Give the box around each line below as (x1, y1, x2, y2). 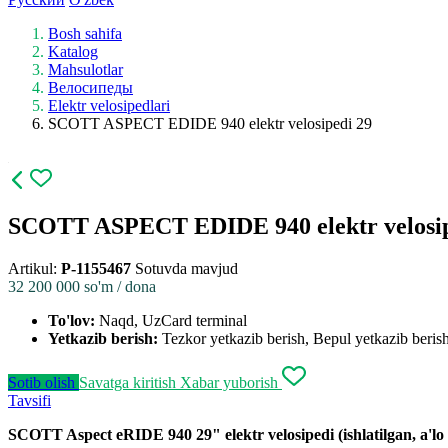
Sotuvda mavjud (135, 259, 238, 277)
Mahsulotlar (48, 60, 123, 78)
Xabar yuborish (180, 373, 282, 391)
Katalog (48, 42, 98, 60)
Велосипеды (48, 78, 133, 96)
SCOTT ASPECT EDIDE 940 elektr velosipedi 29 (48, 114, 372, 132)
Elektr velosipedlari (48, 96, 170, 114)
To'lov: (48, 311, 99, 329)
